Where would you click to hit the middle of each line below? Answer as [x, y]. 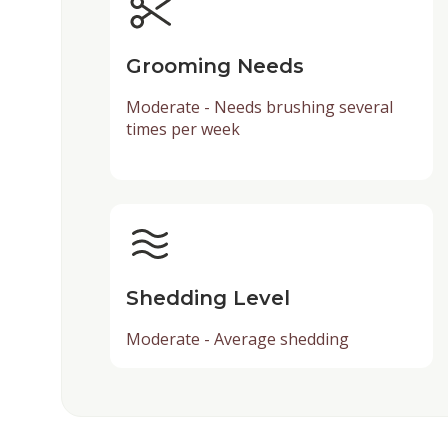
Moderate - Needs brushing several [259, 107]
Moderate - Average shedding [237, 339]
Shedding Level [207, 298]
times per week [182, 129]
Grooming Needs [214, 66]
